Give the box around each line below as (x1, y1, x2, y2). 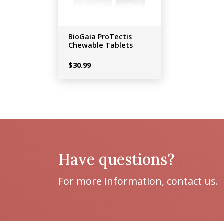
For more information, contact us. (58, 174, 218, 188)
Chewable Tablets (68, 40, 133, 50)
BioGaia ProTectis (68, 32, 132, 42)
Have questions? (58, 149, 175, 169)
